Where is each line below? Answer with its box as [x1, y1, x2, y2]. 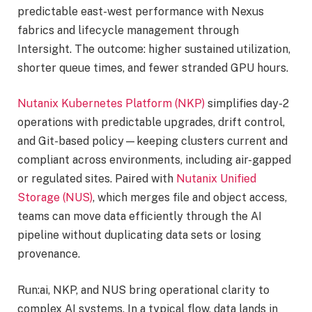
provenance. [17, 247, 80, 261]
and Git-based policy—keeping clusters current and [17, 134, 288, 148]
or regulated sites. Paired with [17, 172, 176, 186]
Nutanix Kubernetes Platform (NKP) [17, 97, 205, 111]
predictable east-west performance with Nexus [17, 4, 264, 18]
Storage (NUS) [17, 191, 93, 205]
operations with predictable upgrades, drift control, [17, 116, 285, 130]
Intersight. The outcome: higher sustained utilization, [17, 42, 290, 56]
